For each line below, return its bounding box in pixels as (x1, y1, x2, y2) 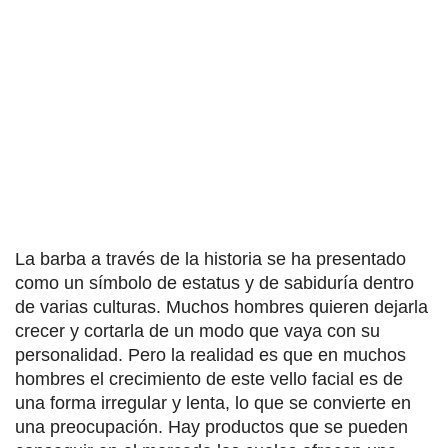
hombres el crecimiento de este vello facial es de (15, 368, 403, 389)
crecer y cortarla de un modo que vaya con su (15, 320, 380, 341)
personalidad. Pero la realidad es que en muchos (15, 344, 406, 365)
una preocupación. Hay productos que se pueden (15, 416, 408, 437)
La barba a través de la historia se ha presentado (15, 248, 406, 269)
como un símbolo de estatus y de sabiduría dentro (15, 272, 414, 293)
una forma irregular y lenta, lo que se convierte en (15, 392, 411, 413)
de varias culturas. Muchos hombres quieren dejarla (15, 296, 428, 317)
